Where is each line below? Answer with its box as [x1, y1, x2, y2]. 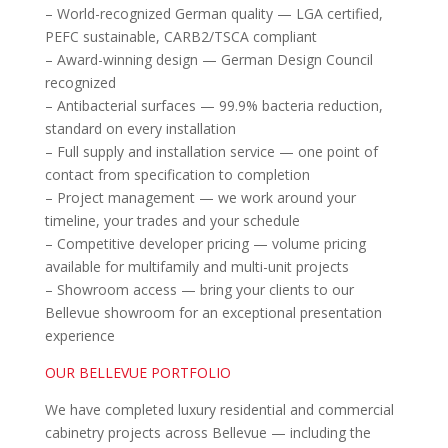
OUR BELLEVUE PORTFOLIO [44, 362, 231, 382]
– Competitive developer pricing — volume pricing [44, 233, 366, 253]
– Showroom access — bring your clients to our [44, 279, 354, 299]
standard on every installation [44, 118, 236, 138]
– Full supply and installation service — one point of [44, 141, 378, 161]
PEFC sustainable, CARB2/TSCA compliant [44, 26, 317, 46]
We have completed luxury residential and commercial [44, 399, 394, 419]
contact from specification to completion [44, 164, 310, 184]
